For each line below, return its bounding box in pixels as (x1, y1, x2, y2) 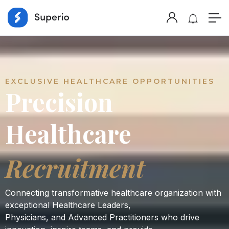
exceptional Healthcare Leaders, (5, 200, 131, 211)
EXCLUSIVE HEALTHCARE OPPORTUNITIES (5, 77, 215, 86)
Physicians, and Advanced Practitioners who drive (5, 212, 199, 223)
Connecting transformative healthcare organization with (5, 188, 221, 198)
